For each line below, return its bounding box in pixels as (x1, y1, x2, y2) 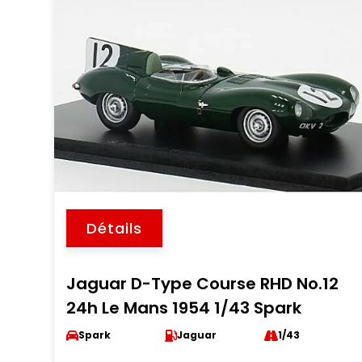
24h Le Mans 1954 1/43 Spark (66, 297, 302, 319)
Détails (86, 218, 143, 238)
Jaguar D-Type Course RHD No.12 (66, 272, 339, 295)
